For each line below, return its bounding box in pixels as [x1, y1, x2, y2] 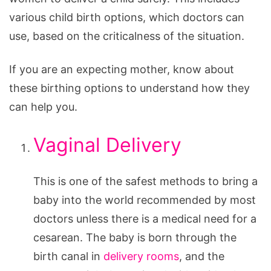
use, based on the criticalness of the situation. [9, 29, 244, 42]
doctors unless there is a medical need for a [33, 212, 256, 225]
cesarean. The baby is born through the [33, 230, 237, 244]
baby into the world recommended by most [33, 193, 256, 206]
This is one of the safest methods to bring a [33, 174, 258, 188]
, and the [179, 249, 224, 263]
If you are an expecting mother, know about [9, 62, 234, 76]
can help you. [9, 100, 77, 113]
